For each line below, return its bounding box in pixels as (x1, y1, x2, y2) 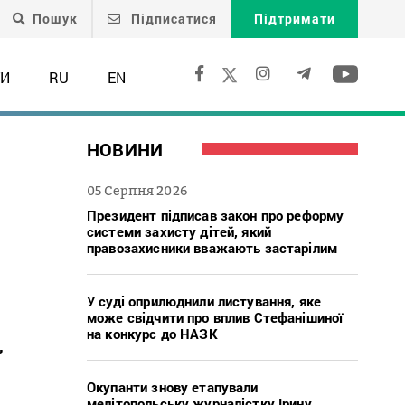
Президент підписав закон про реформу (87, 205, 344, 224)
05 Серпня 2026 (87, 182, 187, 198)
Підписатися (127, 10, 217, 27)
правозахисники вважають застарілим (87, 238, 338, 257)
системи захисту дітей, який (87, 221, 272, 240)
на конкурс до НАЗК (87, 324, 218, 343)
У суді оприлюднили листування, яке (87, 291, 322, 310)
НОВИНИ (87, 137, 164, 161)
